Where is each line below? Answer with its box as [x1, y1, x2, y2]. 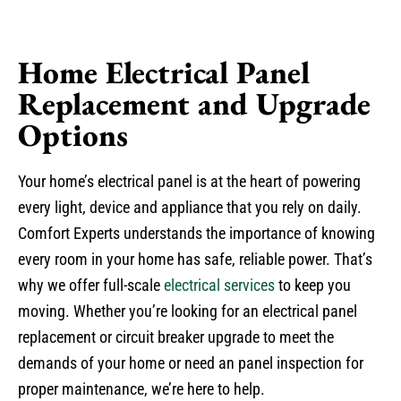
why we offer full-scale [18, 276, 164, 294]
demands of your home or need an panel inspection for [18, 354, 363, 372]
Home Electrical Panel [18, 52, 310, 92]
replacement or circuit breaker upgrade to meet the [18, 328, 334, 346]
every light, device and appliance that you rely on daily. [18, 198, 362, 217]
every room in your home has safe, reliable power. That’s [18, 250, 372, 269]
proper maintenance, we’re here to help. [18, 380, 265, 398]
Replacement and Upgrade [18, 83, 371, 124]
